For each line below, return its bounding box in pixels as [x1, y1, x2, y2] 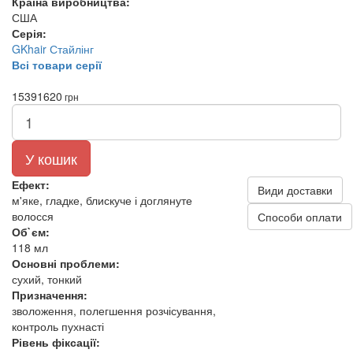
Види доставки [257, 182, 333, 198]
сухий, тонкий [12, 271, 82, 287]
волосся [12, 208, 54, 224]
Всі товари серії [12, 57, 102, 72]
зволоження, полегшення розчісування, [12, 303, 216, 318]
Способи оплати [257, 209, 342, 225]
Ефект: [12, 176, 50, 192]
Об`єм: [12, 224, 50, 240]
